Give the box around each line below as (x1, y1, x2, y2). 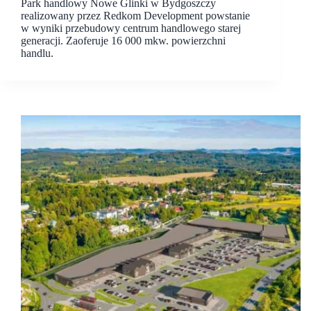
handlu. (21, 47, 53, 59)
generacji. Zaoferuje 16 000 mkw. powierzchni (21, 34, 226, 47)
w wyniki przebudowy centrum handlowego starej (21, 22, 241, 34)
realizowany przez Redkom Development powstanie (21, 9, 250, 22)
